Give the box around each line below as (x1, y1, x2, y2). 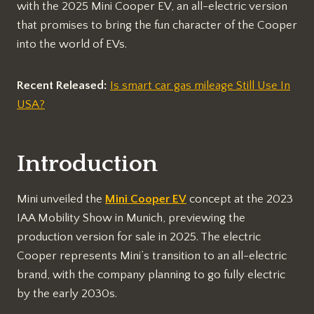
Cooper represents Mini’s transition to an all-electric (17, 249, 287, 262)
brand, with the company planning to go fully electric (17, 268, 285, 281)
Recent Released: (17, 78, 110, 92)
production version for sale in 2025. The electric (17, 230, 261, 243)
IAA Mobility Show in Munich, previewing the (17, 211, 245, 224)
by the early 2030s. (17, 287, 117, 300)
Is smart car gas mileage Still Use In (110, 78, 290, 92)
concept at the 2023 (186, 192, 293, 205)
